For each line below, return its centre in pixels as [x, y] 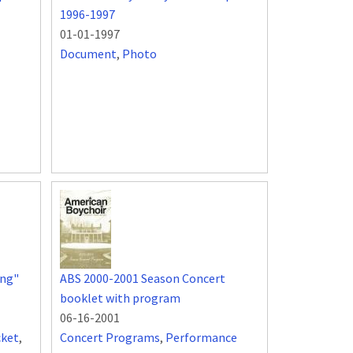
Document [88, 54]
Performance [201, 338]
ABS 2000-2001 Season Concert [143, 279]
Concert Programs [110, 338]
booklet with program [120, 298]
